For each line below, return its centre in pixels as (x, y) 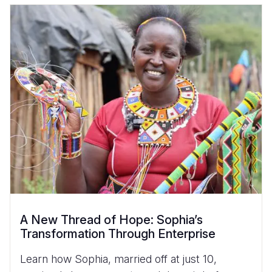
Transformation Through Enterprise (118, 233)
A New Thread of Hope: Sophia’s (111, 219)
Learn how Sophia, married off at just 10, (118, 259)
